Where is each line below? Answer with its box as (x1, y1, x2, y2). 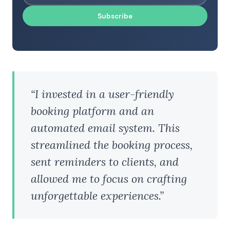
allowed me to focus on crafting (31, 171, 187, 186)
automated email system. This (31, 120, 180, 135)
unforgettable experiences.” (31, 188, 164, 203)
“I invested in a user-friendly (31, 86, 174, 101)
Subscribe (98, 11, 132, 21)
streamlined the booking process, (31, 137, 193, 152)
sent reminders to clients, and (31, 154, 179, 169)
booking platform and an (31, 103, 154, 118)
